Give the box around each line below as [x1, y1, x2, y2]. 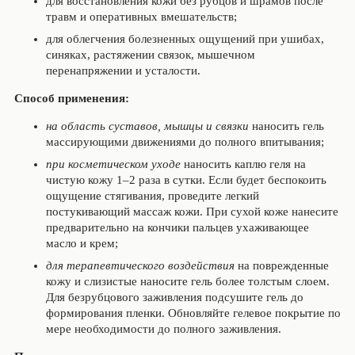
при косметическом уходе [45, 158, 181, 170]
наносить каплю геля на [180, 158, 306, 170]
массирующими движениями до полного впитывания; [45, 136, 324, 148]
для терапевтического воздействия [45, 259, 238, 272]
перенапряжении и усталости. [45, 64, 200, 77]
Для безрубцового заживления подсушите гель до [45, 291, 303, 303]
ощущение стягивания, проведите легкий [45, 189, 259, 202]
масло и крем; [45, 237, 118, 250]
